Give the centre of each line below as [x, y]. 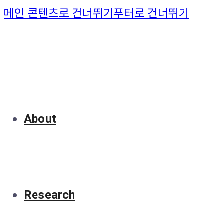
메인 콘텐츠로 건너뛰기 [59, 13]
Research [50, 195]
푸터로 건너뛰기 [151, 13]
